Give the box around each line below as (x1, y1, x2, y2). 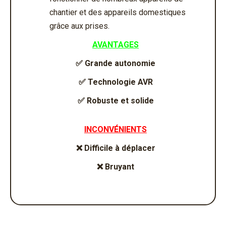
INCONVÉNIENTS (84, 124, 147, 134)
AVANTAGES (92, 39, 139, 49)
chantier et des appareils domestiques (49, 7, 186, 17)
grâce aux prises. (49, 21, 111, 31)
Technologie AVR (87, 77, 153, 87)
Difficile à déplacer (84, 143, 155, 153)
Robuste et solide (86, 95, 154, 105)
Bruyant (105, 161, 134, 172)
